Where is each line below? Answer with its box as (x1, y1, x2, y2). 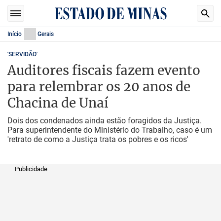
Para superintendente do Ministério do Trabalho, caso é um (7, 125, 212, 135)
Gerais (37, 31, 54, 37)
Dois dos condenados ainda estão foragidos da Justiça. (7, 116, 202, 125)
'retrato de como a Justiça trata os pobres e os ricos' (7, 135, 188, 144)
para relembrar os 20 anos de (7, 78, 190, 95)
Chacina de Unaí (7, 95, 109, 111)
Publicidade (15, 165, 47, 173)
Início (7, 31, 22, 37)
